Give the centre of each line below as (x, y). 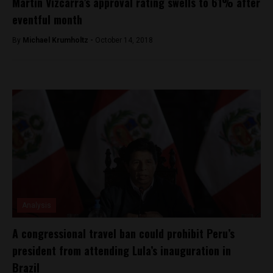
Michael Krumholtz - (59, 40)
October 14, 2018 (124, 40)
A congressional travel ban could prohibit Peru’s (123, 233)
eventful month (47, 19)
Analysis (37, 205)
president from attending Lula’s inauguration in (122, 250)
